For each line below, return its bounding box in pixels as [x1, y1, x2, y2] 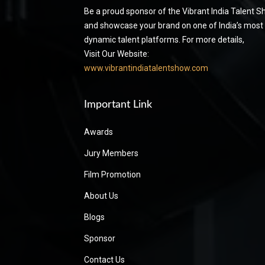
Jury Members [84, 148, 138, 158]
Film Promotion [84, 169, 141, 179]
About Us [84, 190, 118, 201]
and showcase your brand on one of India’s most [84, 20, 263, 30]
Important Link [84, 99, 152, 110]
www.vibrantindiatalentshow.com [84, 63, 208, 73]
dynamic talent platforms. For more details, [84, 34, 244, 44]
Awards [84, 127, 113, 137]
